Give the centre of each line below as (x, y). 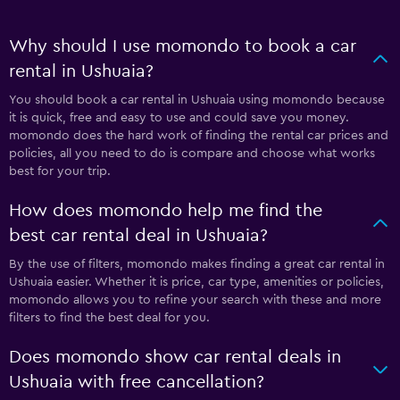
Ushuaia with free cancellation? (137, 382)
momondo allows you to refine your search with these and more (195, 300)
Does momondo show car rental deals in (175, 357)
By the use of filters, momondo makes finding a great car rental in (197, 264)
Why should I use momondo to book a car (183, 46)
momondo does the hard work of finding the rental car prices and (199, 135)
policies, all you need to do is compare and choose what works (192, 153)
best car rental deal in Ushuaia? (138, 235)
